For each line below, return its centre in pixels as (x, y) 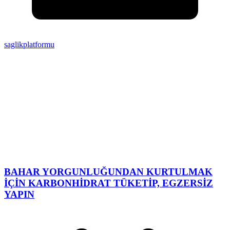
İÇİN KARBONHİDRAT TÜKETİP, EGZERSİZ (109, 183)
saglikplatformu (29, 45)
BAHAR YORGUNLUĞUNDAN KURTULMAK (108, 171)
